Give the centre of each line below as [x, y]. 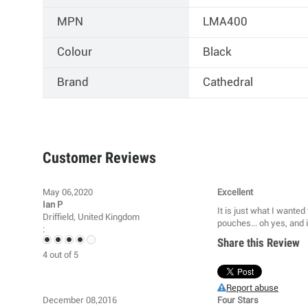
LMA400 [225, 22]
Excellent [235, 192]
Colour [75, 52]
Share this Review [259, 242]
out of [60, 255]
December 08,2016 [80, 300]
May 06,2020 [68, 192]
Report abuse [253, 288]
